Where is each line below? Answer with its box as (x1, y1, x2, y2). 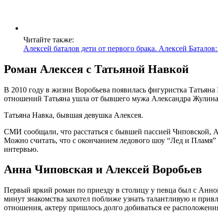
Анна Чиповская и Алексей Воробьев (4, 163, 202, 176)
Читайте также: (23, 35, 74, 44)
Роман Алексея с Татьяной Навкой (4, 62, 189, 75)
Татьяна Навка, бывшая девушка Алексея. (4, 110, 143, 119)
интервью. (4, 145, 38, 153)
